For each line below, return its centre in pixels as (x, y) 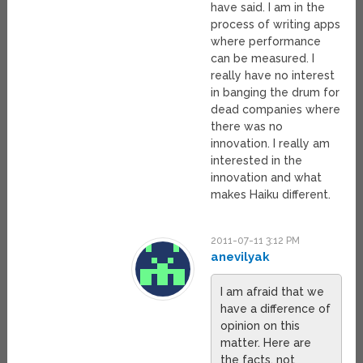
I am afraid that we (273, 292)
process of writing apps (276, 25)
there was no (247, 127)
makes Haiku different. (271, 195)
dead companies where (276, 110)
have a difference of (276, 309)
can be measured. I (263, 59)
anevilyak (241, 257)
